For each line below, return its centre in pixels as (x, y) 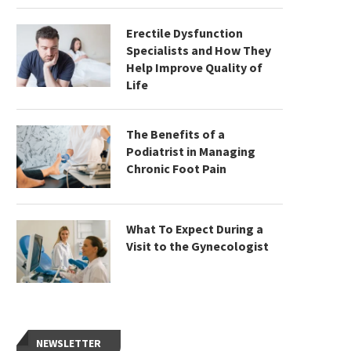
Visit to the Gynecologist (197, 246)
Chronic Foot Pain (176, 168)
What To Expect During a (195, 229)
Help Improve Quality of (194, 67)
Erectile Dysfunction (185, 33)
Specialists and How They (199, 50)
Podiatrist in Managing (191, 151)
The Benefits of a (175, 134)
